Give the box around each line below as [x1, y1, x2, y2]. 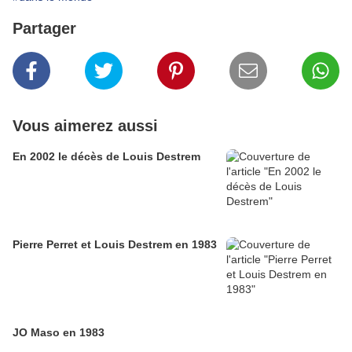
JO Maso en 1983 [13, 326, 104, 339]
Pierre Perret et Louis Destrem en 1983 [13, 238, 217, 251]
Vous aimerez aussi [13, 117, 158, 135]
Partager [13, 20, 76, 38]
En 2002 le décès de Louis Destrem [13, 150, 200, 163]
